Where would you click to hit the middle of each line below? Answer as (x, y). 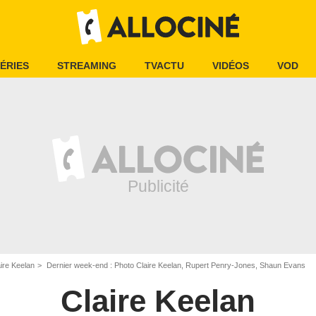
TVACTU (164, 66)
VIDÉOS (231, 66)
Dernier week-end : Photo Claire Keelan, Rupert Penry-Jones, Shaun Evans (175, 265)
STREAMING (87, 66)
